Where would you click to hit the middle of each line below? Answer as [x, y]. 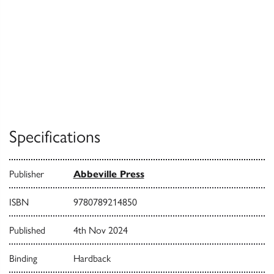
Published [27, 231]
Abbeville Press [109, 174]
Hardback [92, 259]
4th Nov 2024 [100, 231]
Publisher [27, 174]
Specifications [55, 137]
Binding [23, 259]
